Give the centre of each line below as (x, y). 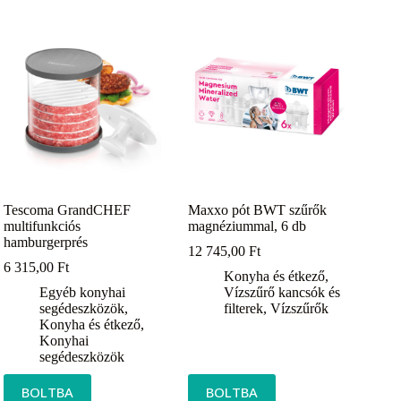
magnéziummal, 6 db (247, 226)
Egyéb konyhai (83, 293)
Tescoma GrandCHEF (68, 210)
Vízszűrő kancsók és (282, 293)
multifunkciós (43, 226)
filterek (244, 309)
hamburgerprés (46, 243)
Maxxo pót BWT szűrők (258, 210)
